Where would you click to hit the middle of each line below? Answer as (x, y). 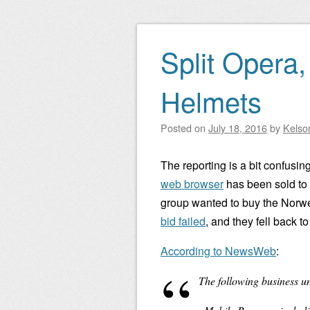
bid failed (183, 221)
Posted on (184, 128)
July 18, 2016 (238, 128)
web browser (192, 184)
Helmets (211, 101)
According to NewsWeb (218, 251)
